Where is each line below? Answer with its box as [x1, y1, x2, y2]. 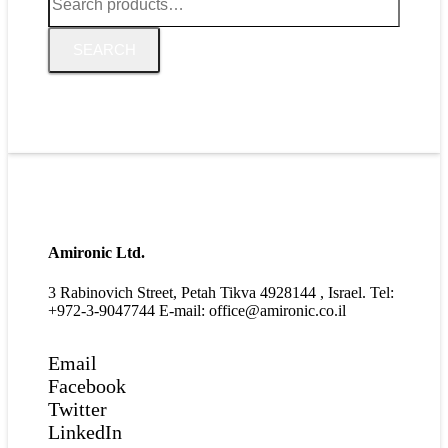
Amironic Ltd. [48, 244, 145, 262]
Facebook [48, 374, 126, 397]
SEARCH [72, 41, 136, 59]
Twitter [48, 397, 107, 420]
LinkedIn [48, 420, 122, 443]
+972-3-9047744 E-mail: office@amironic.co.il [48, 301, 346, 319]
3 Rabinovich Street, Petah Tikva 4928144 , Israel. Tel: [48, 283, 394, 301]
